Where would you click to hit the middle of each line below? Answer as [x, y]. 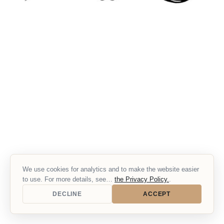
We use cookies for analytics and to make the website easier [111, 169]
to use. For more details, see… [68, 179]
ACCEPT [157, 194]
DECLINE [67, 194]
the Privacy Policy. [142, 179]
